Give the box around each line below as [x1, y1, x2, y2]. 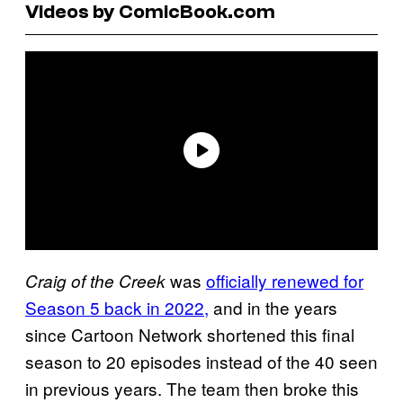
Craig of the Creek [25, 268, 166, 292]
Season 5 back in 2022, [25, 294, 209, 319]
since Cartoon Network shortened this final [25, 321, 354, 346]
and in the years [209, 294, 337, 319]
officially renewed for [206, 267, 363, 292]
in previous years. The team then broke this [25, 375, 359, 400]
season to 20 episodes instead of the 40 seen [25, 348, 378, 373]
